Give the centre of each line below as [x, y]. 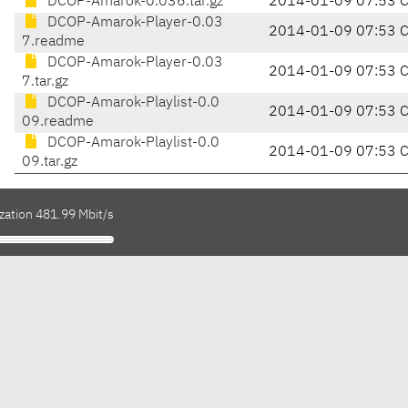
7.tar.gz [45, 82]
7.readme [53, 42]
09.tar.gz [50, 163]
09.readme [58, 122]
